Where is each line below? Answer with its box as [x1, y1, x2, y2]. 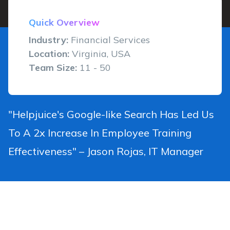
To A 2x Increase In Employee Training [8, 126, 191, 139]
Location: [29, 47, 72, 60]
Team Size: [29, 61, 80, 73]
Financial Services [71, 33, 150, 46]
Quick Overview [29, 16, 100, 28]
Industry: [29, 33, 71, 46]
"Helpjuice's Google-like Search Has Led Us [8, 107, 214, 121]
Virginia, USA [72, 47, 130, 60]
